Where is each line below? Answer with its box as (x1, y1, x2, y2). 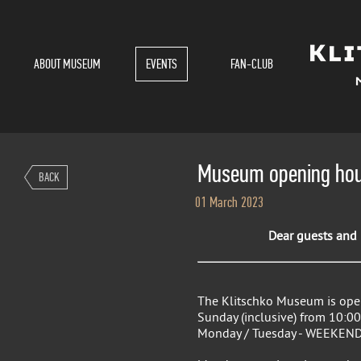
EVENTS (145, 56, 177, 73)
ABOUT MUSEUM (34, 56, 102, 73)
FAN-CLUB (230, 56, 273, 73)
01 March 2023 (194, 194, 263, 211)
